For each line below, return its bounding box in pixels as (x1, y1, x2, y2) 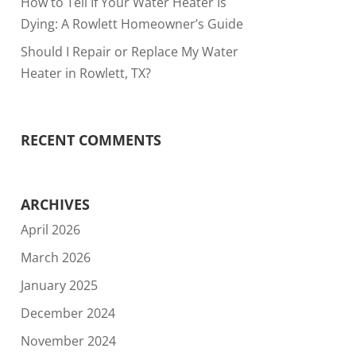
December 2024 (20, 304, 115, 323)
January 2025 (20, 277, 98, 295)
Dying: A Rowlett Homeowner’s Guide (20, 14, 243, 33)
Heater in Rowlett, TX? (20, 64, 151, 82)
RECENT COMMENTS (20, 130, 161, 149)
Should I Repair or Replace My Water (20, 42, 238, 60)
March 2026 (20, 249, 91, 267)
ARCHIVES (20, 195, 90, 215)
